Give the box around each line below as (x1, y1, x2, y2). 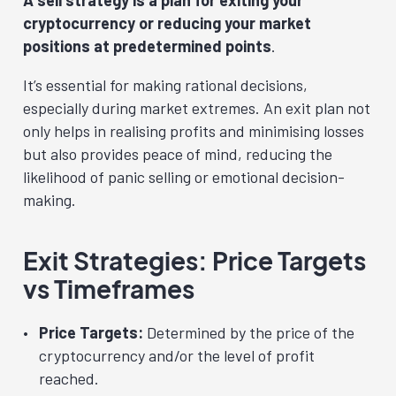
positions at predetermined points (23, 35, 271, 56)
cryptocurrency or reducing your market (23, 12, 311, 33)
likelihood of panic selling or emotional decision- (23, 166, 345, 187)
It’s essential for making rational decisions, (23, 74, 308, 95)
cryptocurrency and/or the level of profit (39, 345, 315, 365)
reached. (39, 368, 99, 388)
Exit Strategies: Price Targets (23, 244, 366, 276)
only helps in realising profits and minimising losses (23, 120, 364, 141)
